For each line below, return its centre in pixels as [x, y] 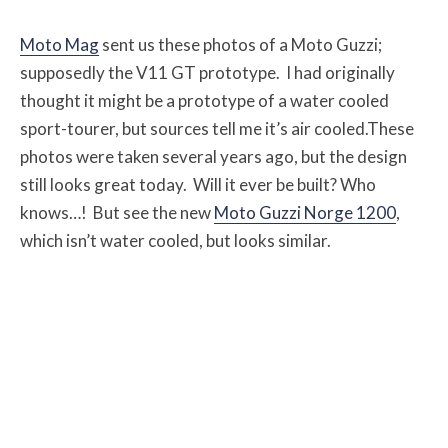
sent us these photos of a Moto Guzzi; [240, 44]
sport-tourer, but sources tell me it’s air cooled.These [217, 128]
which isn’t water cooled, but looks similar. [175, 240]
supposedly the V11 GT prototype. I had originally [207, 72]
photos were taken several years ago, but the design [213, 156]
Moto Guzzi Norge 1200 [305, 212]
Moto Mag [59, 44]
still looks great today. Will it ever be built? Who [198, 184]
